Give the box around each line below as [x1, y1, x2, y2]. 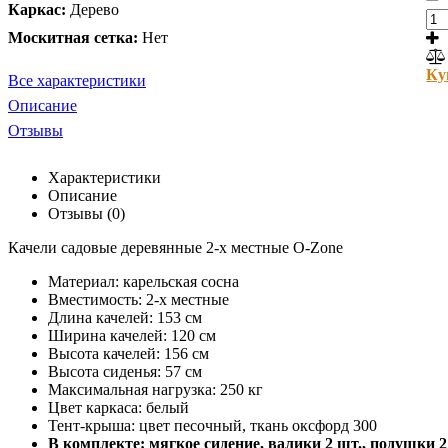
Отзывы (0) [48, 204, 125, 222]
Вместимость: [48, 290, 146, 308]
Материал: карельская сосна [48, 272, 239, 290]
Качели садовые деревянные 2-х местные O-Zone [8, 238, 343, 256]
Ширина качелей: [48, 326, 171, 344]
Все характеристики [8, 71, 146, 89]
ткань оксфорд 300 [250, 416, 381, 434]
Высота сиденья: [48, 362, 165, 380]
